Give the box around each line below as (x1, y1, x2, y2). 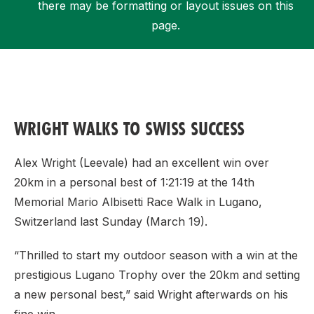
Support (35, 56, 79, 70)
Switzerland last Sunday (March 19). (14, 214, 207, 228)
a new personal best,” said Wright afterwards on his (14, 287, 288, 301)
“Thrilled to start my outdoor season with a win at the (14, 248, 298, 262)
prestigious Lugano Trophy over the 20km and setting (14, 268, 300, 282)
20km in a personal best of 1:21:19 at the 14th (14, 175, 254, 189)
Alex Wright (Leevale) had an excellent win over (14, 156, 269, 170)
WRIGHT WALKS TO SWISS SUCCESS (14, 116, 245, 141)
